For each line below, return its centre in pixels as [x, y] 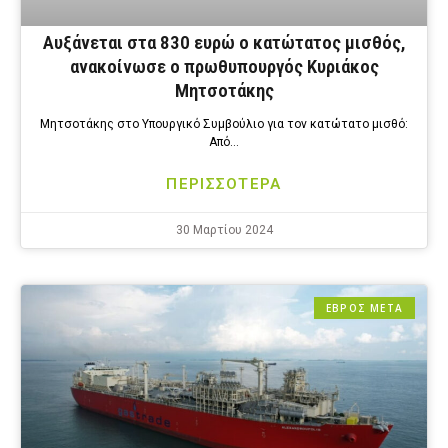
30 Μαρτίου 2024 [224, 230]
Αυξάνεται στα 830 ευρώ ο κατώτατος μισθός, [224, 43]
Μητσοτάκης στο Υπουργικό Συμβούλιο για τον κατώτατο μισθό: [224, 124]
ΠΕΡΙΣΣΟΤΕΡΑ [224, 184]
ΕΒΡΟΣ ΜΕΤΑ [364, 308]
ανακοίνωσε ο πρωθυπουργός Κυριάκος [224, 67]
